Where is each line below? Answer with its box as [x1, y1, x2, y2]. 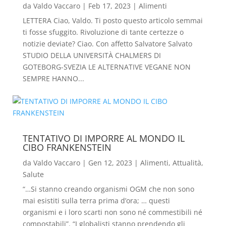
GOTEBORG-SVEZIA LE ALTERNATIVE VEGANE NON [22, 62, 191, 72]
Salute [22, 169, 44, 179]
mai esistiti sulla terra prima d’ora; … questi [22, 196, 170, 205]
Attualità [172, 158, 201, 167]
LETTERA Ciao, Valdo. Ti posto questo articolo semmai [22, 16, 203, 25]
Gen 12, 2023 [88, 158, 132, 167]
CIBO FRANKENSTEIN [22, 141, 111, 153]
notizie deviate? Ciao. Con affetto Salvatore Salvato [22, 39, 192, 48]
